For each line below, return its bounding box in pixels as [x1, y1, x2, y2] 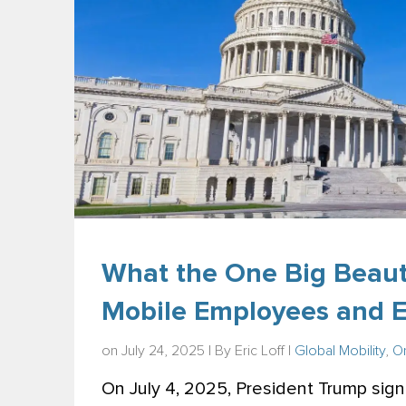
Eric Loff [235, 343, 285, 358]
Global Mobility [295, 343, 385, 358]
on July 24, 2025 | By [101, 343, 235, 358]
